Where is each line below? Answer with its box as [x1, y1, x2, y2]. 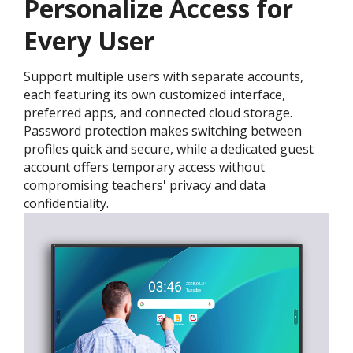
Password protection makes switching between [24, 122, 302, 140]
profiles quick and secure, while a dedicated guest [24, 140, 314, 158]
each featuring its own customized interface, [24, 86, 285, 104]
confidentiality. [24, 195, 109, 213]
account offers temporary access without [24, 158, 265, 176]
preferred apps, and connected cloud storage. [24, 104, 292, 122]
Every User [24, 24, 154, 58]
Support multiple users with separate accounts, [24, 68, 303, 86]
